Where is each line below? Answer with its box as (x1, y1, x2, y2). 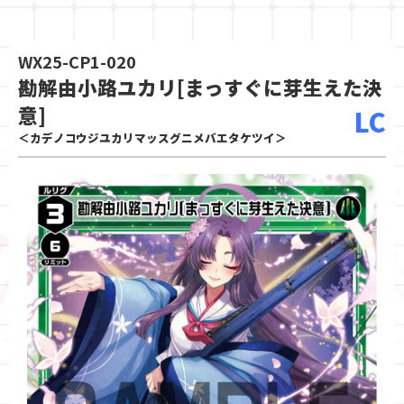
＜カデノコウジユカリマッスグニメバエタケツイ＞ (18, 128, 287, 146)
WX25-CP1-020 (18, 49, 136, 73)
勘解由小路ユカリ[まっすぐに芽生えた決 (18, 72, 382, 101)
